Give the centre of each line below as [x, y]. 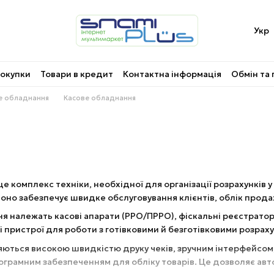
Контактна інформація [172, 74]
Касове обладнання [100, 98]
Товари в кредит [77, 74]
